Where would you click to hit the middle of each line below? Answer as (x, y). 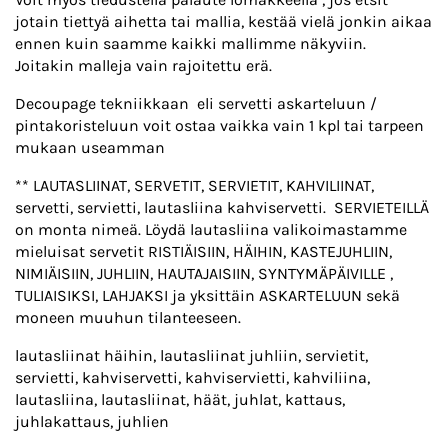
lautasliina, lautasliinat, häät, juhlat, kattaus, (180, 400)
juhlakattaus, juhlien (92, 422)
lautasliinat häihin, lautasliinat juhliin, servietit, (191, 356)
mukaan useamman (90, 148)
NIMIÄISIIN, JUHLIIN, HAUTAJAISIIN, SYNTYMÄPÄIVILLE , (204, 274)
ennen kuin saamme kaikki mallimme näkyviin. (190, 44)
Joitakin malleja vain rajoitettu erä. (143, 66)
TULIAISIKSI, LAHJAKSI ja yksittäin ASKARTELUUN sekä (207, 296)
